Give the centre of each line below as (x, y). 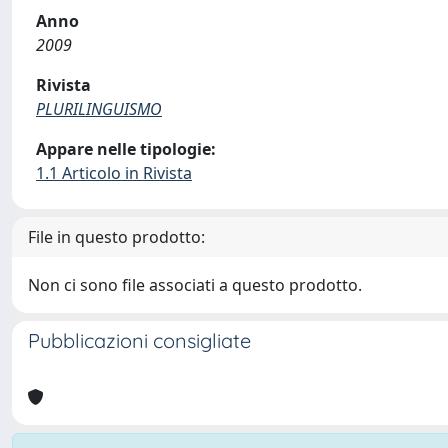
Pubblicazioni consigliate (139, 340)
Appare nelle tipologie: (126, 149)
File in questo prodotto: (116, 237)
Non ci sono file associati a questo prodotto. (195, 285)
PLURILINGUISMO (99, 109)
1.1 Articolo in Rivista (114, 173)
